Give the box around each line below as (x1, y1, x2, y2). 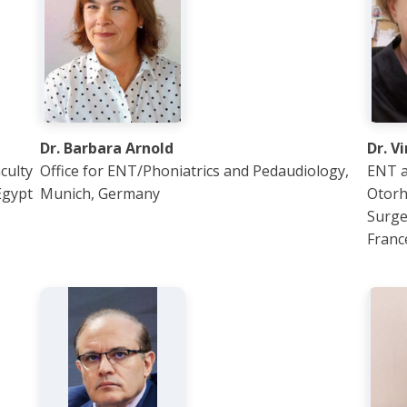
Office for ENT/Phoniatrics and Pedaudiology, (40, 161, 349, 181)
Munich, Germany (40, 184, 160, 203)
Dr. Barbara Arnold (40, 138, 174, 158)
